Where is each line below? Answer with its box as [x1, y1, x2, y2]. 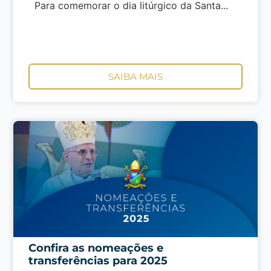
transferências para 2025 [28, 253, 168, 267]
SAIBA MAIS [108, 70, 163, 82]
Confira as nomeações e [28, 241, 163, 255]
